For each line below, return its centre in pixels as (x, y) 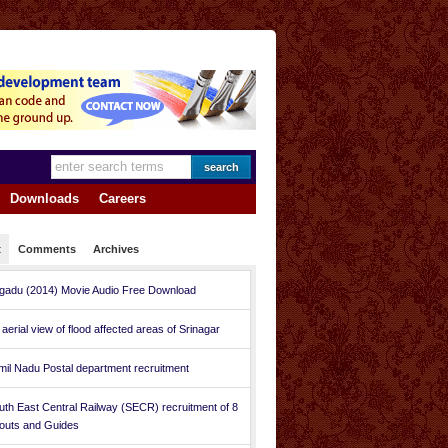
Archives (116, 249)
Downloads (44, 198)
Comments (47, 249)
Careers (122, 198)
